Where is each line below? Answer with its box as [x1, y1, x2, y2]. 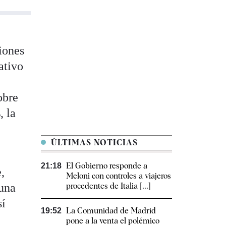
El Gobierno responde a [66, 161, 147, 171]
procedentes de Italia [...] [66, 181, 151, 191]
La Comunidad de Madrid [66, 206, 156, 216]
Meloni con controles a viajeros [66, 171, 171, 181]
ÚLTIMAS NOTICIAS [48, 138, 138, 148]
